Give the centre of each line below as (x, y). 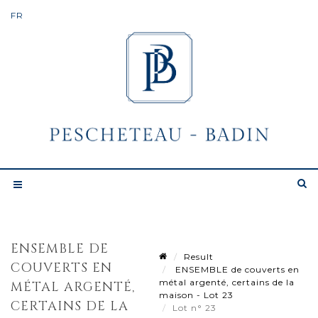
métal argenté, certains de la (227, 282)
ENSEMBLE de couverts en (236, 269)
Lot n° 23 (196, 307)
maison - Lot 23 (196, 295)
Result (199, 256)
